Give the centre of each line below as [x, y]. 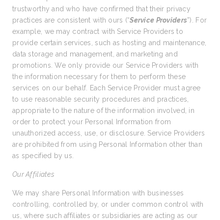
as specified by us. [43, 156]
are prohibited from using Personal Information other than [107, 144]
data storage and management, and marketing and [95, 54]
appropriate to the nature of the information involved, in [103, 110]
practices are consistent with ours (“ [71, 20]
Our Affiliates [33, 174]
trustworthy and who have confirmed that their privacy [101, 9]
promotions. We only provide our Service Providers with [106, 65]
